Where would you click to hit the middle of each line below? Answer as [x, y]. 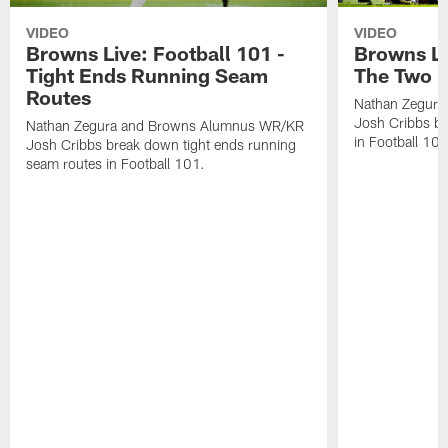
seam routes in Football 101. [116, 164]
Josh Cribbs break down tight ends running [161, 145]
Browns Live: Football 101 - [156, 53]
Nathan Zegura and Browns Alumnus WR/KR [165, 126]
